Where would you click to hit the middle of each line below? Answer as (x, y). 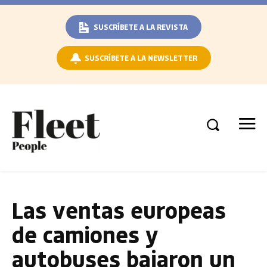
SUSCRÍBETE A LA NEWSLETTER (141, 58)
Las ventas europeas (119, 210)
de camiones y (85, 234)
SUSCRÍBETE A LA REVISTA (141, 27)
